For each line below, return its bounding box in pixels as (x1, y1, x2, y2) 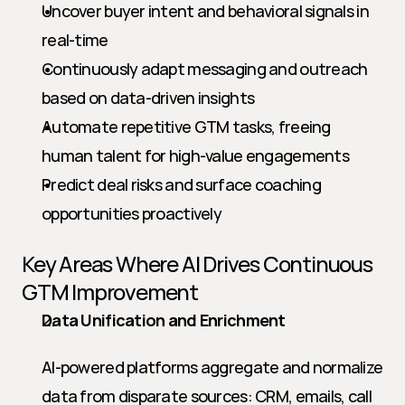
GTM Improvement (22, 277, 199, 306)
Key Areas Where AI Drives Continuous (22, 249, 372, 278)
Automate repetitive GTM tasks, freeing (42, 116, 331, 137)
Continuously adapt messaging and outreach (42, 58, 368, 80)
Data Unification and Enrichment (42, 309, 286, 331)
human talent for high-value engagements (42, 145, 349, 166)
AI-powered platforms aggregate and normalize (42, 356, 383, 378)
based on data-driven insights (42, 87, 255, 108)
